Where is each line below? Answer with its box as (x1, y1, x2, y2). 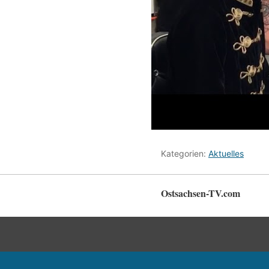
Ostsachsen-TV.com (161, 186, 240, 200)
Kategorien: (161, 148, 208, 159)
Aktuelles (208, 148, 244, 159)
